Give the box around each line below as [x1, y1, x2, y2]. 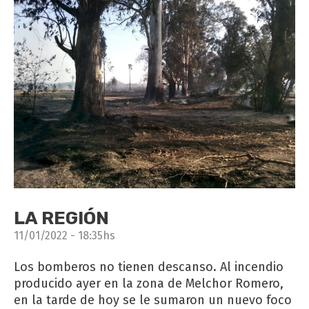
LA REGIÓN [14, 208, 109, 230]
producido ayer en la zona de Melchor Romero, [14, 276, 283, 292]
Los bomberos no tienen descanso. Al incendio [14, 259, 283, 275]
